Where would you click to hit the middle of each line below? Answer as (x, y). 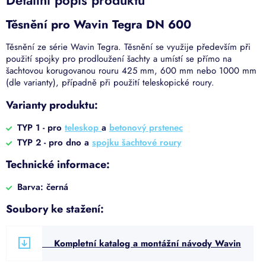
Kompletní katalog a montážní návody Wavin (148, 243)
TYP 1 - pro (41, 128)
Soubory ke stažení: (55, 209)
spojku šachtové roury (137, 143)
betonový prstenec (146, 128)
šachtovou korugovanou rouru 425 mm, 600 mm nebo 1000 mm (131, 71)
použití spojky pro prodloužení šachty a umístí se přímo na (119, 59)
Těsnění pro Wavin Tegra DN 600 (99, 24)
